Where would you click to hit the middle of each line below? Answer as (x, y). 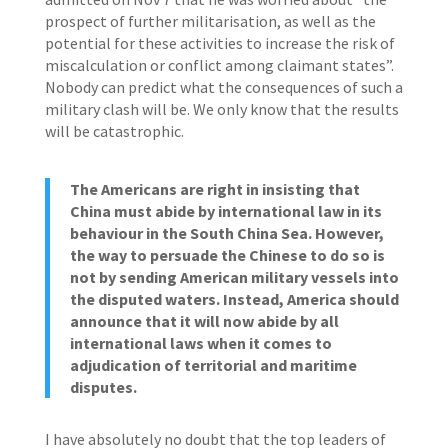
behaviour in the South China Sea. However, (226, 233)
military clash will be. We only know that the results (221, 109)
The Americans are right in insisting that (214, 189)
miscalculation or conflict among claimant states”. (219, 65)
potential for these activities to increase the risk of (219, 43)
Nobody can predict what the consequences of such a (223, 87)
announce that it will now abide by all (204, 321)
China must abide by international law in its (225, 211)
